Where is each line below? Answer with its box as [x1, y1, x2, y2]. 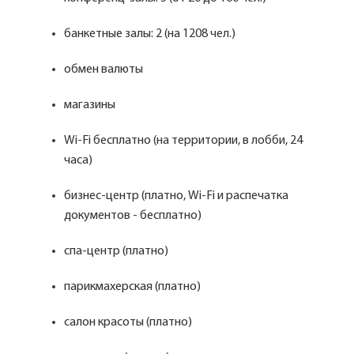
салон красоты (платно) [64, 316, 194, 329]
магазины [64, 99, 118, 111]
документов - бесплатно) [64, 209, 204, 222]
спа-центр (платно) [64, 245, 171, 258]
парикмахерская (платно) [64, 281, 203, 293]
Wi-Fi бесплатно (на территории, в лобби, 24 [64, 134, 303, 147]
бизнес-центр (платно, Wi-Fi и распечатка [64, 190, 288, 202]
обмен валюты [64, 63, 145, 76]
